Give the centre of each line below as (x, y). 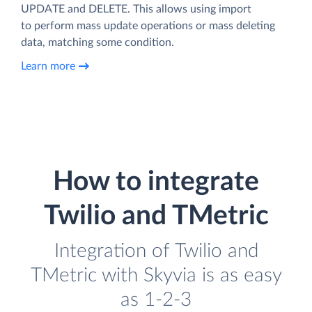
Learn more (48, 66)
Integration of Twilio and (156, 251)
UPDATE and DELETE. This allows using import (136, 9)
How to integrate (156, 182)
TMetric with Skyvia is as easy (156, 276)
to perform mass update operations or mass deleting (148, 26)
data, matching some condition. (97, 43)
